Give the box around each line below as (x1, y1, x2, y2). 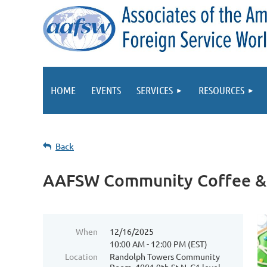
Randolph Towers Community (110, 251, 220, 262)
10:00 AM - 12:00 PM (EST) (110, 238, 207, 249)
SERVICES (136, 83, 173, 97)
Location (65, 251, 98, 262)
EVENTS (91, 83, 121, 97)
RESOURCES (198, 83, 244, 97)
